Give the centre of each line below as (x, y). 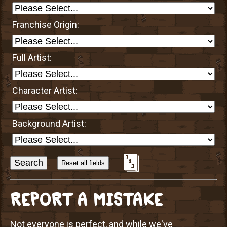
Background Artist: (49, 123)
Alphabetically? (40, 166)
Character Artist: (45, 90)
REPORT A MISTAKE (86, 200)
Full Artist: (32, 57)
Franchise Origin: (46, 24)
